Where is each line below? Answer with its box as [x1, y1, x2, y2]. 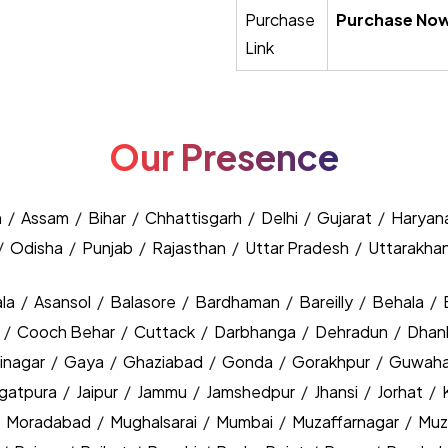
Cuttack [134, 321, 198, 342]
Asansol [34, 291, 94, 312]
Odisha [10, 237, 63, 258]
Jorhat [377, 381, 426, 402]
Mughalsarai [110, 411, 200, 432]
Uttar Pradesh [245, 237, 349, 258]
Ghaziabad [123, 351, 206, 372]
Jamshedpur [206, 381, 298, 402]
